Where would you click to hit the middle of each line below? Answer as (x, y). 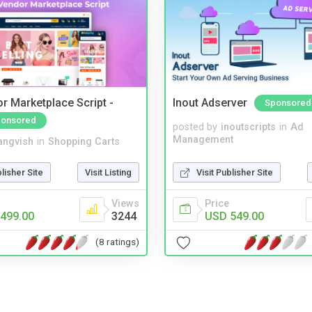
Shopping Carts (84, 141)
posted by (195, 127)
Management (203, 139)
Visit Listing (108, 172)
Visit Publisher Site (235, 172)
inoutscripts (248, 127)
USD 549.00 (234, 216)
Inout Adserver (210, 103)
